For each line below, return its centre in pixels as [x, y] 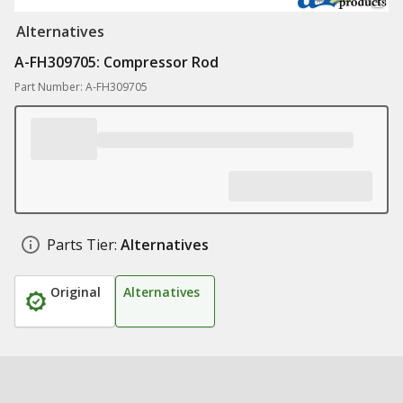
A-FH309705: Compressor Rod [116, 62]
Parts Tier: [82, 245]
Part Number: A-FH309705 [81, 87]
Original [76, 292]
